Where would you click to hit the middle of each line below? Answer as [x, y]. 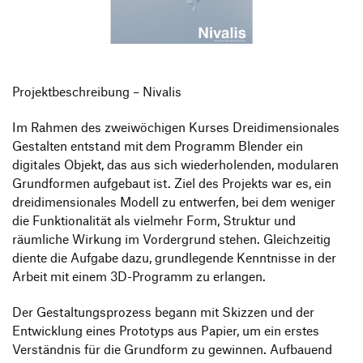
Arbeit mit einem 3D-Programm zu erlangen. [139, 277]
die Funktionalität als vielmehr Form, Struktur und [154, 221]
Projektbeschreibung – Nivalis [97, 92]
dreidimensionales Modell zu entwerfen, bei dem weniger [174, 202]
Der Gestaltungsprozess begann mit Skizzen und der [163, 312]
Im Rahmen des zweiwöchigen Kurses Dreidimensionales [176, 128]
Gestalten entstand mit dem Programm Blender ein [158, 146]
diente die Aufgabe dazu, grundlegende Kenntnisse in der [174, 258]
